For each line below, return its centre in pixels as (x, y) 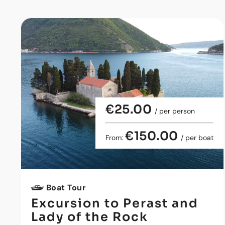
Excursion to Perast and (115, 203)
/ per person (175, 111)
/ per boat (197, 138)
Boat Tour (66, 188)
